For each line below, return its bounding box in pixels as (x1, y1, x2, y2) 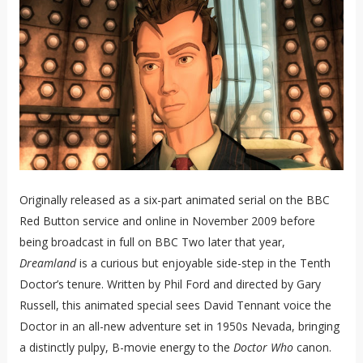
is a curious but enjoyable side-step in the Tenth (75, 255, 331, 271)
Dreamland (19, 255, 76, 271)
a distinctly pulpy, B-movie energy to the (19, 340, 233, 356)
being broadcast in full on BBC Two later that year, (19, 234, 285, 250)
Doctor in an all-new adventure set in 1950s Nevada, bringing (19, 318, 340, 335)
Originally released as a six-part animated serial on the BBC (19, 192, 330, 208)
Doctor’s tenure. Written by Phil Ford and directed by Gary (19, 276, 321, 293)
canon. (293, 340, 331, 356)
